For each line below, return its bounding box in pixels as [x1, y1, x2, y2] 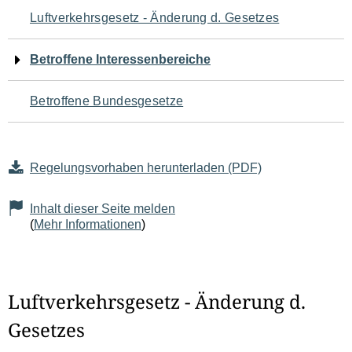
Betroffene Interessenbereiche [30, 53, 211, 66]
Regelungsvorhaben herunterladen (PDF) [30, 161, 262, 174]
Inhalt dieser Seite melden [30, 202, 175, 215]
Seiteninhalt [7, 97, 134, 126]
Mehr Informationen [34, 218, 141, 231]
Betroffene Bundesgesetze [30, 94, 184, 108]
